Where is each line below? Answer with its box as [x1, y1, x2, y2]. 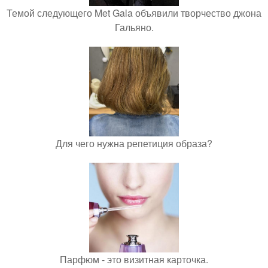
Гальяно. [114, 20, 154, 35]
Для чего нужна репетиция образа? [56, 136, 212, 151]
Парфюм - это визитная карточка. [60, 252, 208, 267]
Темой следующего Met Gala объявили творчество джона [7, 6, 261, 20]
